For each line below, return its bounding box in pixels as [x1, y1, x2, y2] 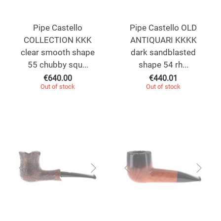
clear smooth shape [21, 47, 95, 58]
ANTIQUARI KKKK [130, 35, 197, 45]
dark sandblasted [131, 47, 196, 58]
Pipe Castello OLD [130, 23, 197, 33]
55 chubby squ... [27, 60, 88, 70]
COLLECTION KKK [24, 35, 92, 45]
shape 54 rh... [138, 60, 188, 70]
